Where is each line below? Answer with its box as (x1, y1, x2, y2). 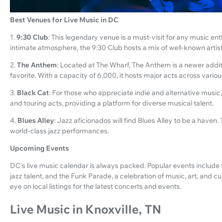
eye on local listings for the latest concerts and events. (10, 181, 181, 191)
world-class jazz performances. (10, 126, 109, 135)
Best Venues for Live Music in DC (10, 15, 118, 24)
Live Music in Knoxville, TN (10, 201, 161, 217)
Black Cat (17, 88, 49, 97)
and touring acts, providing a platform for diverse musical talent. (10, 98, 214, 108)
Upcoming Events (10, 143, 69, 153)
